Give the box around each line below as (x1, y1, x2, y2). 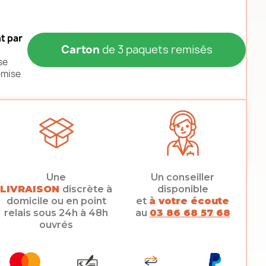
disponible (157, 183, 208, 195)
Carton (61, 42, 100, 57)
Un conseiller (151, 172, 215, 183)
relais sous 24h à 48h (4, 207, 109, 218)
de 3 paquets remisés (99, 42, 213, 57)
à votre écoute (149, 195, 230, 207)
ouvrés (39, 219, 74, 230)
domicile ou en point (6, 195, 106, 207)
